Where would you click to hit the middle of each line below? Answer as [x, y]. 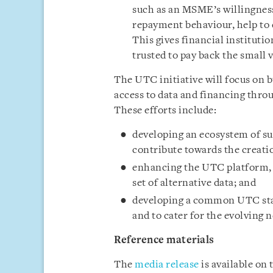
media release [167, 265]
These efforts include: [165, 111]
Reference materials [164, 240]
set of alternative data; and [194, 183]
